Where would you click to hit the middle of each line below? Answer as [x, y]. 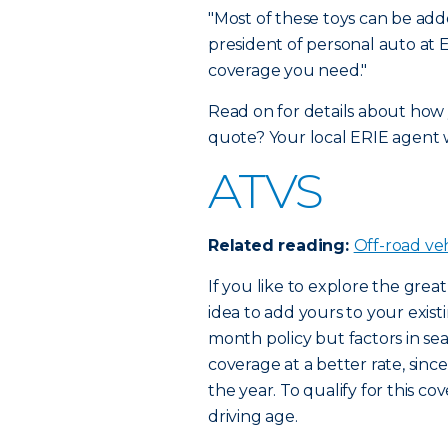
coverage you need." [288, 70]
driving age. [253, 416]
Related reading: [281, 245]
